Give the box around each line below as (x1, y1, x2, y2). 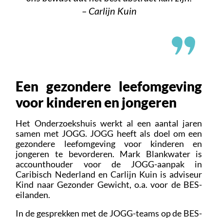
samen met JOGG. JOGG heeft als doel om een (16, 127, 202, 139)
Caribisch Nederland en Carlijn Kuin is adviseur (16, 168, 202, 180)
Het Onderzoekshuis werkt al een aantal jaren (16, 117, 202, 128)
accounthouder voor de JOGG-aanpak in (16, 158, 202, 169)
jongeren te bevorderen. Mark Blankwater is (16, 148, 202, 159)
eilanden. (16, 189, 51, 200)
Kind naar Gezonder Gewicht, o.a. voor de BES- (16, 179, 202, 190)
